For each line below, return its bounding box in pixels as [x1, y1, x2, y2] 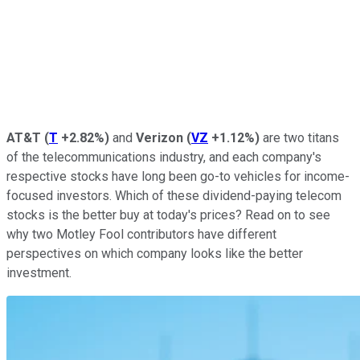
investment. [6, 264, 75, 280]
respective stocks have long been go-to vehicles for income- [6, 168, 350, 184]
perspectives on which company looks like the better [6, 245, 303, 261]
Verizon [136, 129, 183, 145]
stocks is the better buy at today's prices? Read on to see [6, 207, 330, 223]
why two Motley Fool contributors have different [6, 226, 276, 242]
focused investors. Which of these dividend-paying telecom [6, 187, 342, 203]
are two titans [260, 129, 339, 145]
